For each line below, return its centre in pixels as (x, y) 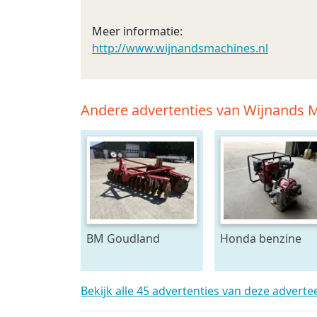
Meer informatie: (137, 31)
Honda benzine (260, 238)
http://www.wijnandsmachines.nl (180, 48)
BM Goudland (123, 238)
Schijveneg (115, 255)
